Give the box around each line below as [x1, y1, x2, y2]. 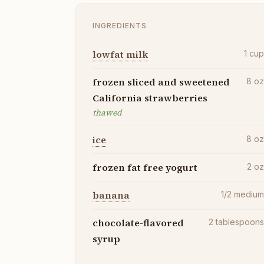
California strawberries [93, 91, 207, 105]
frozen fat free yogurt [93, 160, 197, 174]
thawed [93, 107, 122, 119]
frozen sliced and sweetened [93, 75, 230, 89]
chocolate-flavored [93, 216, 184, 230]
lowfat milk [93, 48, 148, 61]
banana [93, 188, 130, 202]
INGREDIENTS [93, 21, 147, 30]
